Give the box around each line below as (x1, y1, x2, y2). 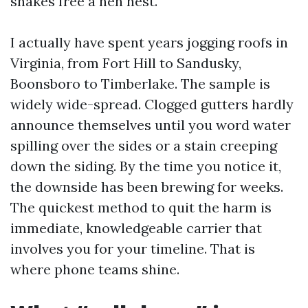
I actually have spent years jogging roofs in (10, 34, 288, 51)
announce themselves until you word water (10, 116, 291, 133)
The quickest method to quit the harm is (10, 199, 272, 216)
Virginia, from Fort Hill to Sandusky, (10, 54, 241, 71)
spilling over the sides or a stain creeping (10, 137, 277, 154)
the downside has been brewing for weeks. (10, 178, 283, 195)
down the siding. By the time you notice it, (10, 157, 281, 175)
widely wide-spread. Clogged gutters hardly (10, 96, 294, 113)
